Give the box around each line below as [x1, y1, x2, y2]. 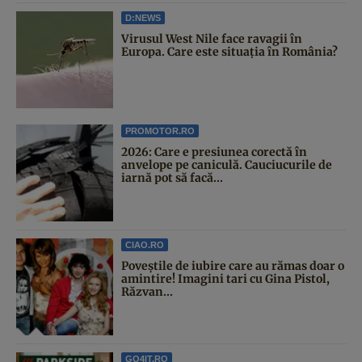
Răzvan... [121, 284, 173, 300]
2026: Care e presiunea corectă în [121, 145, 307, 160]
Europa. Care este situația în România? [121, 44, 338, 60]
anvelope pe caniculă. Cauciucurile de [121, 158, 332, 173]
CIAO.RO [125, 240, 164, 250]
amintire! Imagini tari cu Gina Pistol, [121, 271, 330, 287]
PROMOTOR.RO [125, 126, 195, 137]
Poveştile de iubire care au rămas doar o [121, 259, 344, 274]
